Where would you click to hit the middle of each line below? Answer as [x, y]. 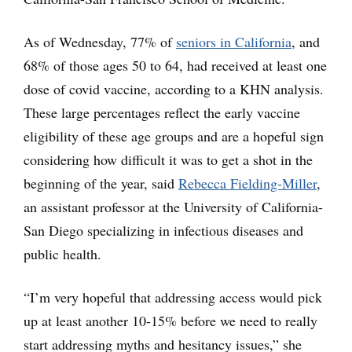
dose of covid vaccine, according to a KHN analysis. [174, 88]
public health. [62, 253]
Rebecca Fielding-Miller [247, 183]
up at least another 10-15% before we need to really [170, 320]
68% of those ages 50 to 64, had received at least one [175, 65]
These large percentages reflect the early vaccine [162, 112]
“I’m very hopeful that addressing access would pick [173, 297]
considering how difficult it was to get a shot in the [168, 159]
